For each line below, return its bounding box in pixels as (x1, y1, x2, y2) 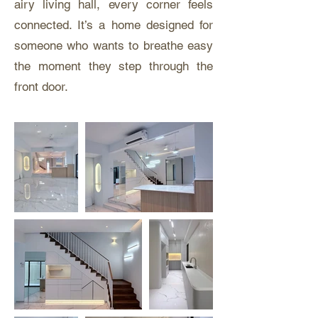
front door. (14, 79, 68, 94)
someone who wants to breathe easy (14, 38, 213, 53)
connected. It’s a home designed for (14, 18, 213, 32)
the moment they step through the (14, 59, 213, 73)
